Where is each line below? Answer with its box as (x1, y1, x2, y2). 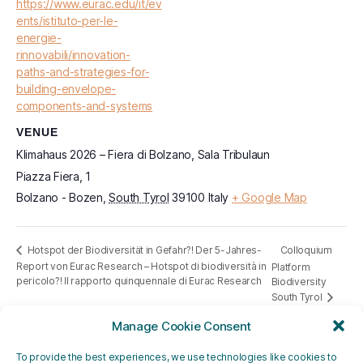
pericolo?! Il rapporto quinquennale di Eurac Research (16, 275, 262, 288)
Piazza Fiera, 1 (16, 169, 91, 183)
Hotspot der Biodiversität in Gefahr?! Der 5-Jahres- (25, 244, 262, 257)
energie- (16, 31, 62, 45)
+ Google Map (231, 190, 307, 204)
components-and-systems (16, 99, 153, 113)
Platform (271, 260, 310, 273)
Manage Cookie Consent (111, 318, 252, 334)
